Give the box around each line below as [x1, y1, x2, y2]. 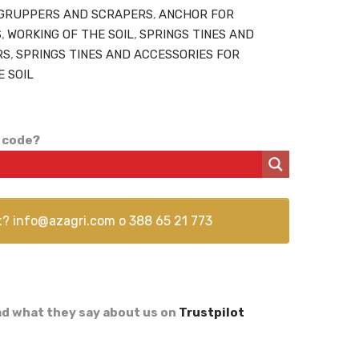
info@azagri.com [13, 213, 116, 229]
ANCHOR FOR [158, 7, 234, 22]
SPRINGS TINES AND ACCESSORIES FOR [15, 47, 240, 63]
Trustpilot [178, 305, 244, 321]
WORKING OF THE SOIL [6, 27, 134, 42]
